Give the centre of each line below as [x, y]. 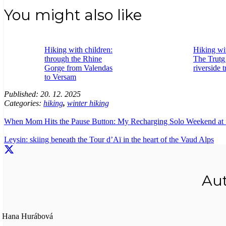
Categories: [24, 103]
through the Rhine [73, 59]
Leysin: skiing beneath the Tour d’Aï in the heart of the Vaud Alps [109, 140]
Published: [22, 94]
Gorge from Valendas [78, 68]
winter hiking [88, 103]
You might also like [73, 15]
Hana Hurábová [27, 216]
